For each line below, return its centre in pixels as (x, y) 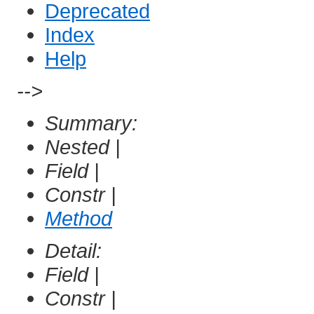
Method (78, 219)
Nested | (86, 147)
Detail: (76, 251)
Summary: (94, 123)
